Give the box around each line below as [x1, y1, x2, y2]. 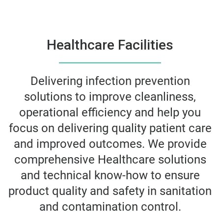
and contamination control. [39, 200, 181, 214]
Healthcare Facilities [47, 37, 173, 53]
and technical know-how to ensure [20, 168, 200, 182]
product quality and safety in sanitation [8, 184, 212, 198]
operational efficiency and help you [19, 106, 201, 119]
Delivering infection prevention [30, 74, 190, 88]
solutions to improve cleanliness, [24, 90, 196, 104]
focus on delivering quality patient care [8, 121, 212, 135]
